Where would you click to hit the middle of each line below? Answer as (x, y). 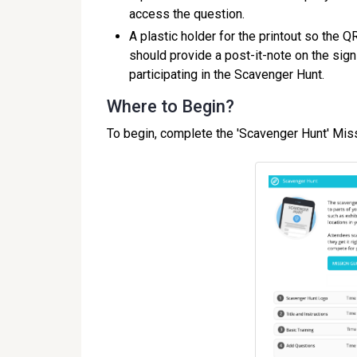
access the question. (187, 14)
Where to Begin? (171, 106)
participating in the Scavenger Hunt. (227, 75)
